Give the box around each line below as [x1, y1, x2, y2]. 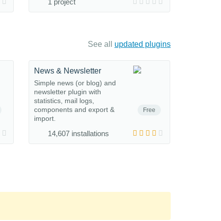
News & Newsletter [34, 67, 101, 75]
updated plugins [114, 40, 171, 48]
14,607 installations [48, 129, 109, 138]
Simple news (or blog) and [34, 79, 116, 87]
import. [34, 114, 56, 122]
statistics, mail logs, [34, 97, 94, 105]
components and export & [34, 106, 114, 113]
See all [88, 40, 114, 48]
